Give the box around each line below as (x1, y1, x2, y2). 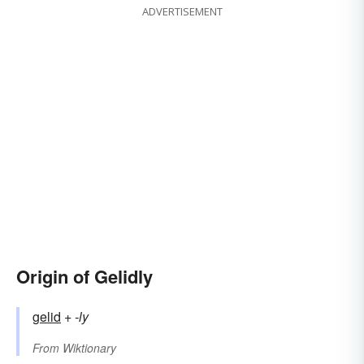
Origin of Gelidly (16, 263, 153, 290)
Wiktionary (63, 340, 116, 357)
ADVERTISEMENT (141, 4, 223, 19)
